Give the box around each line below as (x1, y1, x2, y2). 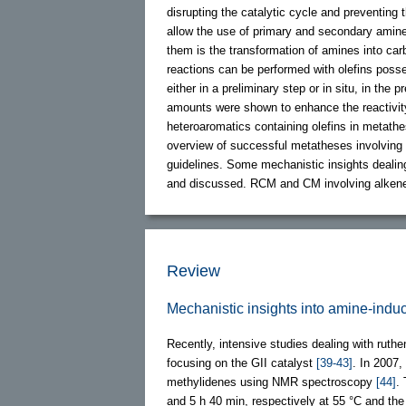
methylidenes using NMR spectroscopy (167, 374, 376, 389)
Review (167, 261, 220, 280)
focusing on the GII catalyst (167, 355, 316, 370)
